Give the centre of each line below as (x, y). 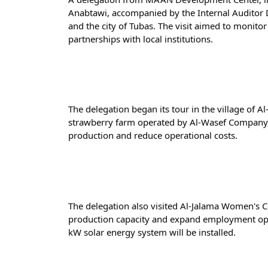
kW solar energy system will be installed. (152, 232)
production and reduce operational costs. (153, 135)
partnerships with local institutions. (141, 39)
